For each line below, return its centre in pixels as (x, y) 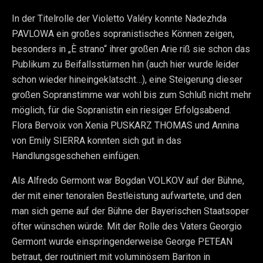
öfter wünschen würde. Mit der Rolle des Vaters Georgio (127, 226)
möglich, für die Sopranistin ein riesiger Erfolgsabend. (122, 110)
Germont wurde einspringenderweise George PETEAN (122, 242)
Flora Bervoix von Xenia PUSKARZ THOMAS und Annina (125, 125)
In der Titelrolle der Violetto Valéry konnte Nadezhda (119, 18)
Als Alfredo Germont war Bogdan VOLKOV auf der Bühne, (128, 181)
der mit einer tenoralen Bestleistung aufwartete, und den (127, 196)
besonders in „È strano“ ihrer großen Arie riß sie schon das (131, 49)
